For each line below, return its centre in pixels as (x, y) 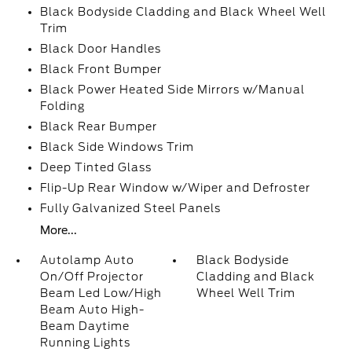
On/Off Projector (92, 277)
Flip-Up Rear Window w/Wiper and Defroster (175, 188)
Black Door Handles (100, 49)
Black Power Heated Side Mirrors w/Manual (172, 90)
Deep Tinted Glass (95, 167)
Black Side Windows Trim (117, 147)
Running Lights (85, 343)
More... (58, 230)
